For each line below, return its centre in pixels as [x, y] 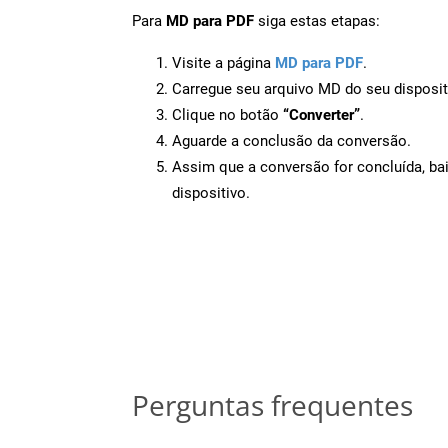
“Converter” [321, 114]
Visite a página [223, 62]
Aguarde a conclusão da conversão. [291, 140]
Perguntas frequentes [272, 404]
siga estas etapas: [317, 20]
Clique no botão [227, 114]
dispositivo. [211, 192]
